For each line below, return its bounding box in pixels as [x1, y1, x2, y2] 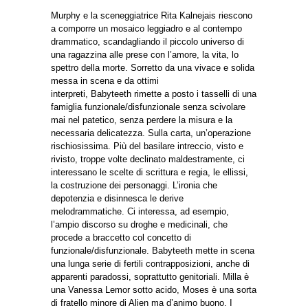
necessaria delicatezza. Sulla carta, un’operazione [51, 127, 251, 138]
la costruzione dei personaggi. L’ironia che [51, 179, 217, 190]
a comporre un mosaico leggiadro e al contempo [51, 23, 242, 34]
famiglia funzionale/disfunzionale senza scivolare [51, 101, 245, 112]
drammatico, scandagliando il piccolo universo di [51, 36, 244, 47]
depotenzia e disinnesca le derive [51, 192, 184, 203]
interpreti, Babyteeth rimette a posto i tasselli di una [51, 88, 256, 99]
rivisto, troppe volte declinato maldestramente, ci [51, 153, 245, 164]
